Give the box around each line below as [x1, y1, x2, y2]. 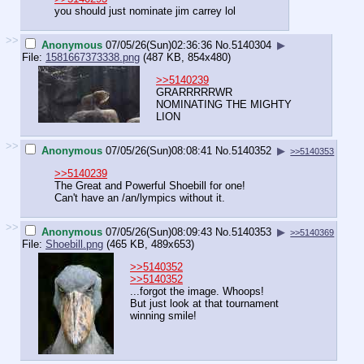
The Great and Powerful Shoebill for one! [54, 180, 245, 193]
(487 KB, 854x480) [140, 50, 231, 63]
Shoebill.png [45, 237, 103, 250]
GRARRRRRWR [156, 86, 232, 99]
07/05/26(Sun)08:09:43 [106, 225, 212, 238]
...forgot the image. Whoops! [130, 285, 264, 298]
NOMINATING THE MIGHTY [156, 98, 292, 111]
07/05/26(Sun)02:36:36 [106, 38, 212, 51]
